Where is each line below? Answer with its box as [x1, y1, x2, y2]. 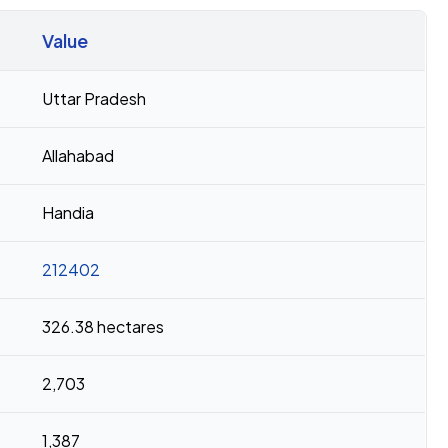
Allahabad [42, 145, 114, 166]
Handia [42, 202, 94, 223]
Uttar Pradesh [42, 88, 146, 109]
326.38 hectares [42, 316, 164, 337]
